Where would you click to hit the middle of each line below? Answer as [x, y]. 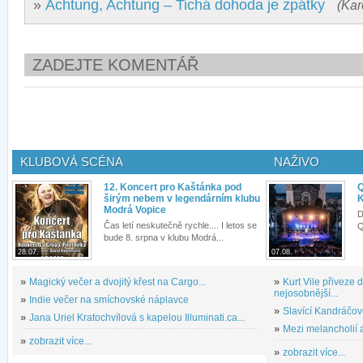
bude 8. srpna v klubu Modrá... [164, 238]
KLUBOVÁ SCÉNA [72, 162]
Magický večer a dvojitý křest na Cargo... [117, 282]
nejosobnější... [306, 294]
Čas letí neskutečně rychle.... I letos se [180, 226]
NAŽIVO [297, 162]
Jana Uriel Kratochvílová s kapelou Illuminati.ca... [137, 318]
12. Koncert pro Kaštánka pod [173, 188]
